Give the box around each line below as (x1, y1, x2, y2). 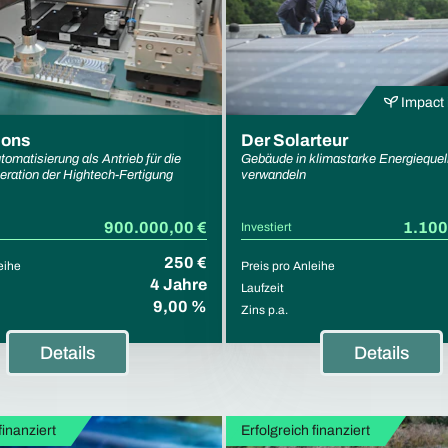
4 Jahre (150, 275, 207, 293)
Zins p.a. (241, 302, 288, 317)
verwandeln (241, 167, 306, 182)
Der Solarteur (241, 130, 348, 150)
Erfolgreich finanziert (241, 422, 370, 438)
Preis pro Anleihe (241, 258, 335, 273)
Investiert (241, 219, 292, 234)
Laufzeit (241, 280, 284, 295)
